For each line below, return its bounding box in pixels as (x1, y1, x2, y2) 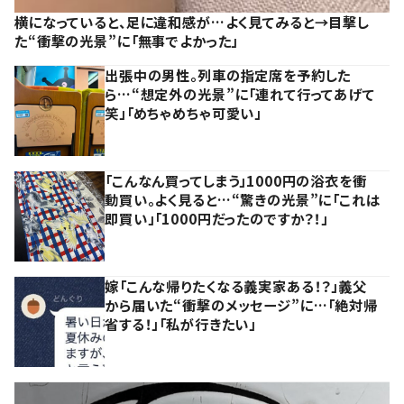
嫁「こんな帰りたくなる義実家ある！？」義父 (105, 275, 367, 296)
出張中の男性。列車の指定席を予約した (105, 64, 352, 85)
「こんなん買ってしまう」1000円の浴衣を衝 (105, 170, 367, 190)
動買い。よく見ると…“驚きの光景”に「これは (105, 188, 381, 209)
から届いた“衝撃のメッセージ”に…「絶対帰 (105, 294, 378, 315)
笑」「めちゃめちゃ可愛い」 (105, 102, 262, 123)
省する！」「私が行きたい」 (105, 313, 257, 334)
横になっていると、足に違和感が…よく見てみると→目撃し (14, 11, 370, 32)
